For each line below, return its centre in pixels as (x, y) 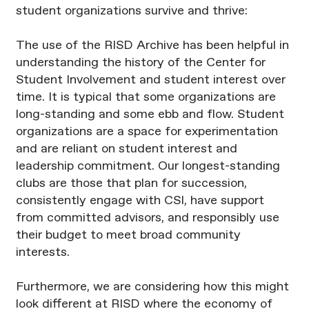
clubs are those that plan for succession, (131, 184)
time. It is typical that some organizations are (146, 98)
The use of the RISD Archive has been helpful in (152, 46)
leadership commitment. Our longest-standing (148, 167)
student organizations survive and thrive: (131, 11)
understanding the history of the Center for (140, 63)
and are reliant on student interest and (126, 149)
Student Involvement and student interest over (150, 80)
